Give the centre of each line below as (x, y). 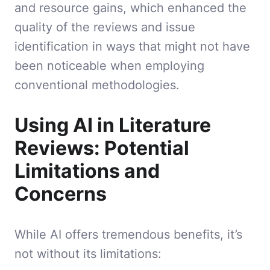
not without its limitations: (88, 254)
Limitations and (87, 171)
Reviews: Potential (102, 148)
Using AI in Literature (113, 125)
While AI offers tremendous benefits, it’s (128, 234)
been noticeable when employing (109, 66)
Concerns (61, 194)
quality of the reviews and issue (105, 27)
